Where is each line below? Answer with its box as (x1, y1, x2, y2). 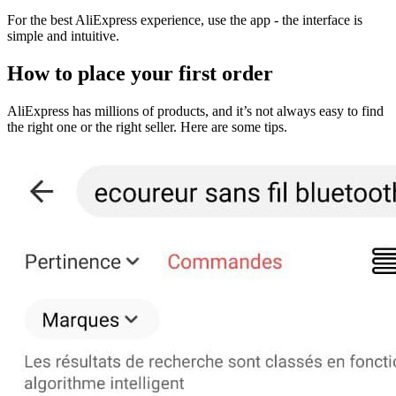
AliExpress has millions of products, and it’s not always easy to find (7, 103, 384, 119)
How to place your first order (7, 62, 273, 86)
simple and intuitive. (7, 28, 119, 44)
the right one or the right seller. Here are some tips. (7, 119, 287, 135)
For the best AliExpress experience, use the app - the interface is (7, 12, 362, 28)
